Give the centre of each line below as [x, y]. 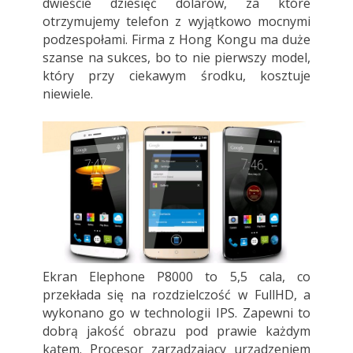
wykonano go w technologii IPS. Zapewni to [176, 312]
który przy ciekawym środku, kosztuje [176, 76]
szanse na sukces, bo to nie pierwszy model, [176, 58]
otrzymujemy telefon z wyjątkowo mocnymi [176, 22]
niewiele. [67, 94]
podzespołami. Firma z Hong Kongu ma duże [176, 40]
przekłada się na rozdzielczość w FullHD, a [176, 294]
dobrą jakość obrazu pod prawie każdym [176, 331]
